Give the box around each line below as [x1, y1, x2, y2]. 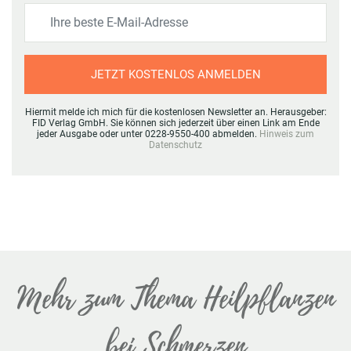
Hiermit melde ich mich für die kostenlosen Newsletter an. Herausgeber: [24, 106, 327, 118]
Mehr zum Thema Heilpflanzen [16, 276, 335, 321]
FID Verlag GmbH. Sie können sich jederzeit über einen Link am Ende [31, 117, 320, 128]
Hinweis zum [259, 128, 314, 139]
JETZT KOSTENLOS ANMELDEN [90, 67, 261, 81]
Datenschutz [149, 139, 202, 150]
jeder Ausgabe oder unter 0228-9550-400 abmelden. [37, 128, 259, 139]
